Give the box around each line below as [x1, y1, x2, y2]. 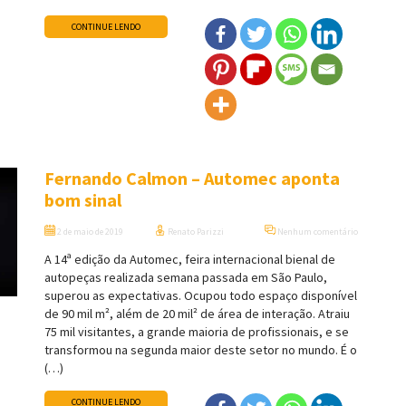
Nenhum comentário [275, 226, 359, 238]
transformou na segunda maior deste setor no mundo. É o [44, 342, 357, 359]
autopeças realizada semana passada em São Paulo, [44, 269, 327, 286]
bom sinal [44, 188, 121, 212]
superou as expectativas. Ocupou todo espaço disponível [44, 287, 357, 304]
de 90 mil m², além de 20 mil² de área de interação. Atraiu [44, 305, 350, 323]
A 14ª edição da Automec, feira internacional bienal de [44, 251, 335, 268]
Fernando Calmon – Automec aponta [44, 167, 340, 190]
